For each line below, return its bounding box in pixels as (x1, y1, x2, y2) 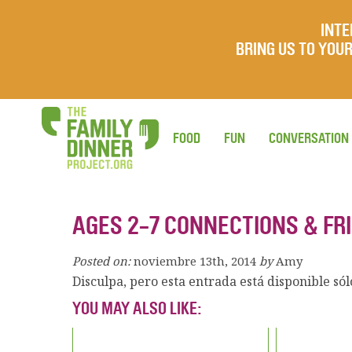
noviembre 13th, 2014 (134, 253, 256, 269)
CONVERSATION (269, 130, 349, 147)
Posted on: (72, 253, 130, 269)
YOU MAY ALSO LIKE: (72, 299, 202, 319)
